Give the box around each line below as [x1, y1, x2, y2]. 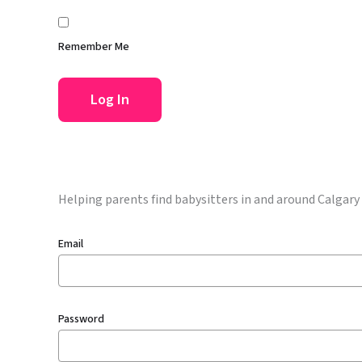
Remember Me [58, 38, 129, 55]
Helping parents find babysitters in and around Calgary [58, 190, 360, 208]
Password [58, 311, 104, 328]
